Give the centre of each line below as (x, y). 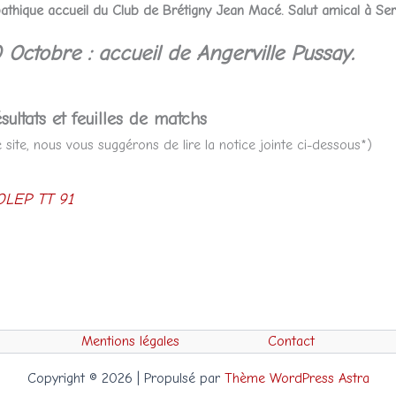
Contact (291, 341)
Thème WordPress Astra (297, 378)
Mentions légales (130, 341)
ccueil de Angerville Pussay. (232, 53)
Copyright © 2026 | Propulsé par (126, 378)
